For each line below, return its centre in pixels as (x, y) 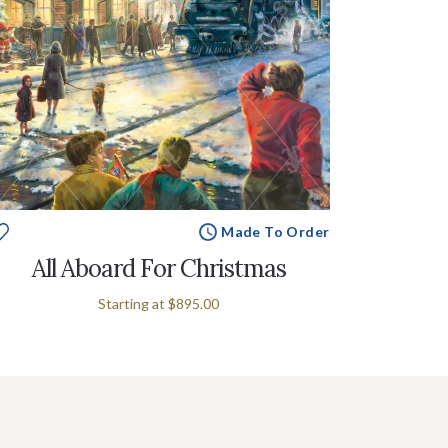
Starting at (133, 303)
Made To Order (275, 231)
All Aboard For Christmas (158, 268)
